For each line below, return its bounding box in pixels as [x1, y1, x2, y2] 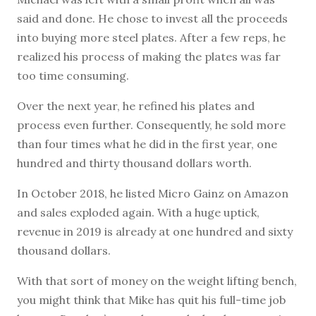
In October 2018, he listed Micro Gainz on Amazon [17, 186, 288, 200]
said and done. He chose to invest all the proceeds [17, 11, 288, 25]
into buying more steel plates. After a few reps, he [17, 30, 286, 44]
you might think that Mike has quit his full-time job [17, 292, 286, 307]
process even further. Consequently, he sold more [17, 117, 286, 132]
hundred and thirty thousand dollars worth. [17, 155, 252, 170]
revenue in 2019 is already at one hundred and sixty [17, 224, 293, 238]
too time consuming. [17, 68, 129, 83]
